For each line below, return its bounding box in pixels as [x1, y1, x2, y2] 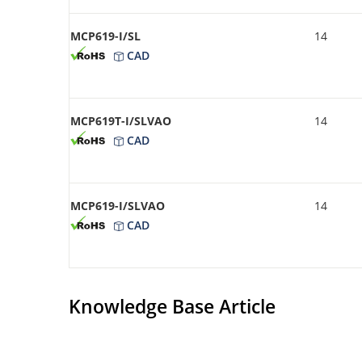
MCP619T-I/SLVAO [70, 112, 171, 128]
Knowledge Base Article [69, 293, 276, 319]
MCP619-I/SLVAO [70, 197, 165, 213]
